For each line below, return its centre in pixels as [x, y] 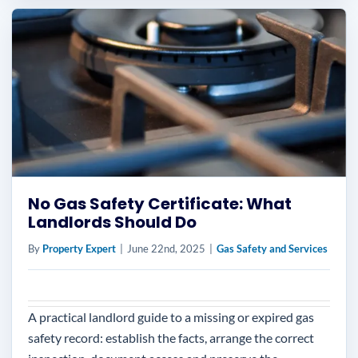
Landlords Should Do [112, 222]
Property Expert [79, 249]
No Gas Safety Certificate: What [160, 204]
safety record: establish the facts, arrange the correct [171, 338]
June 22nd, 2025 [166, 249]
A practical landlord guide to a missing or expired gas [171, 317]
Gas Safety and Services [272, 249]
